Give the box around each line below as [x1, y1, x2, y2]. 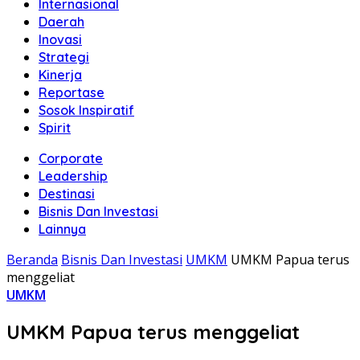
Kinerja [39, 67, 82, 83]
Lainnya [39, 221, 86, 237]
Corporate [39, 150, 103, 166]
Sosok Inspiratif [39, 102, 134, 118]
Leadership [39, 168, 108, 184]
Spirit [39, 120, 71, 136]
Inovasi [39, 31, 82, 47]
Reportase [39, 84, 104, 100]
